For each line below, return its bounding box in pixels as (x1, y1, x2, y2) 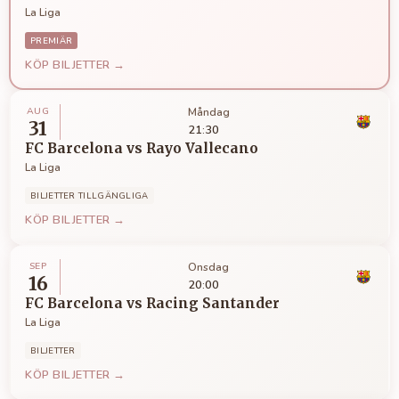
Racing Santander (146, 294, 280, 312)
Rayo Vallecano (146, 139, 258, 157)
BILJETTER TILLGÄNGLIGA (30, 189, 149, 201)
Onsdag (188, 260, 230, 275)
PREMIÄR (30, 34, 73, 46)
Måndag (187, 105, 230, 120)
